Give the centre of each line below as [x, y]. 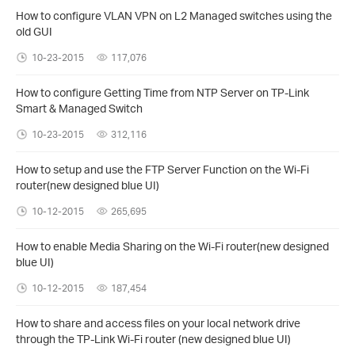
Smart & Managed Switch [79, 108]
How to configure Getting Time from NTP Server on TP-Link [162, 92]
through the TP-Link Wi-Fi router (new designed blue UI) [153, 338]
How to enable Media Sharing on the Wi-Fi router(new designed [172, 246]
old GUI [34, 31]
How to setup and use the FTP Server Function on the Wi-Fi [162, 169]
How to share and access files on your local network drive [158, 323]
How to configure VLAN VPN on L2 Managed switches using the [174, 15]
